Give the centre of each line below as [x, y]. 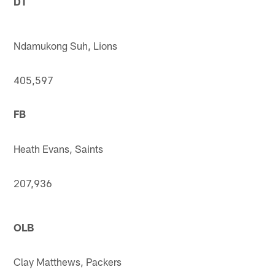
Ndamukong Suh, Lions [66, 45]
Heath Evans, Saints [59, 148]
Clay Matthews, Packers [68, 261]
